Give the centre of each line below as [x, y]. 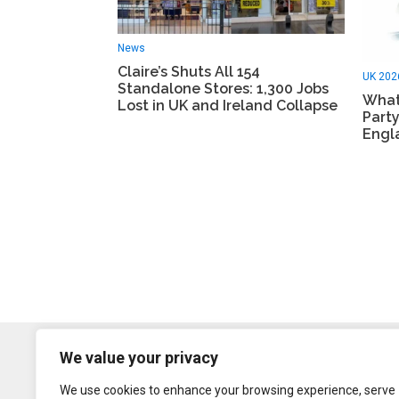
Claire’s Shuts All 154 [189, 71]
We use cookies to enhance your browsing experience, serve [228, 390]
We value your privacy [139, 358]
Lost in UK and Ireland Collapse [228, 105]
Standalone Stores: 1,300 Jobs [223, 88]
